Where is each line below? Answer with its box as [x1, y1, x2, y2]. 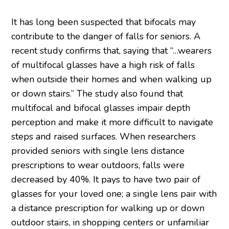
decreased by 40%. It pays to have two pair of [11, 173, 201, 186]
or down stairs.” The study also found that [11, 87, 184, 100]
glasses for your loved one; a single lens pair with [11, 188, 217, 200]
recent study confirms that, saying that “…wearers [11, 44, 212, 57]
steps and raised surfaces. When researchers [11, 130, 196, 143]
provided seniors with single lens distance [11, 145, 185, 157]
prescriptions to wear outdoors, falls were [11, 159, 185, 172]
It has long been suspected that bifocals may [11, 16, 196, 29]
